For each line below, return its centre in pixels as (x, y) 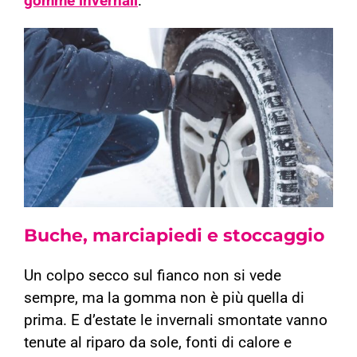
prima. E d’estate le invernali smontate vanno (176, 321)
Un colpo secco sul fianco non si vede (153, 276)
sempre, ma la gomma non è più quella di (164, 298)
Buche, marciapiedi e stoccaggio (174, 236)
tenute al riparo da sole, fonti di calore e (158, 343)
